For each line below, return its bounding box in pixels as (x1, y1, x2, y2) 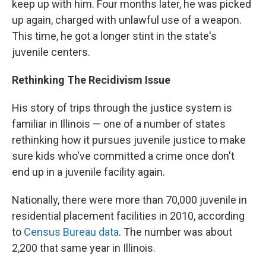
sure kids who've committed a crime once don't (12, 150, 235, 162)
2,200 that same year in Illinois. (12, 242, 156, 254)
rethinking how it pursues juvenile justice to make (12, 134, 246, 146)
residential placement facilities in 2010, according (12, 210, 245, 222)
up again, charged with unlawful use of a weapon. (12, 14, 242, 26)
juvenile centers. (12, 46, 90, 58)
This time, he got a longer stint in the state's (12, 30, 217, 42)
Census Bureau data (24, 226, 119, 238)
